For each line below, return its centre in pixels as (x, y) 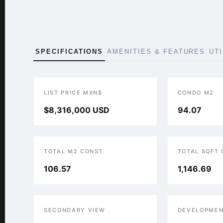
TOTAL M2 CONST (74, 151)
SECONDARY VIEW (75, 210)
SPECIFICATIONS (69, 52)
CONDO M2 (196, 93)
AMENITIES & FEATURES (156, 52)
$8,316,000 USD (77, 110)
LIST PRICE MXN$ (73, 93)
